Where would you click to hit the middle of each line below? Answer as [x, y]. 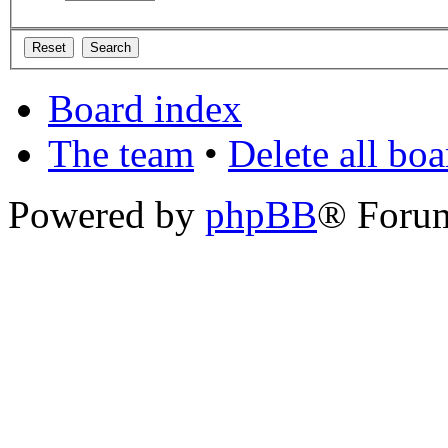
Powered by [106, 214]
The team [121, 153]
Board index [145, 108]
